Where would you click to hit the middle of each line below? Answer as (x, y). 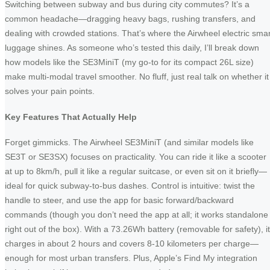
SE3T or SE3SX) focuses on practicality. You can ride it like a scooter (136, 157)
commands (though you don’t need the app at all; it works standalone (137, 215)
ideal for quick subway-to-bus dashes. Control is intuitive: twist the (130, 186)
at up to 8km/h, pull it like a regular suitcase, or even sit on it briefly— (136, 171)
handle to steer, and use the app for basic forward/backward (119, 200)
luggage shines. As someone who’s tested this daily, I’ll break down (132, 47)
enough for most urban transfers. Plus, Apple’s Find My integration (131, 258)
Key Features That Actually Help (71, 117)
